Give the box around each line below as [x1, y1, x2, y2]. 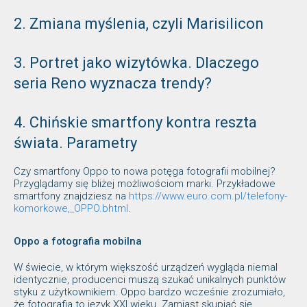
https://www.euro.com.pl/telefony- [129, 189, 287, 202]
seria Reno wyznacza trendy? [14, 74, 212, 92]
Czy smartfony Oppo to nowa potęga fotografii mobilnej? [14, 164, 275, 177]
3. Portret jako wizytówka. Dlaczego [14, 53, 259, 71]
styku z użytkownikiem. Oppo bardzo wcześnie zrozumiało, [14, 285, 285, 298]
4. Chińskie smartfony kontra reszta [14, 113, 257, 131]
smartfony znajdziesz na [14, 189, 129, 202]
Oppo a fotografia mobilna [14, 234, 142, 247]
